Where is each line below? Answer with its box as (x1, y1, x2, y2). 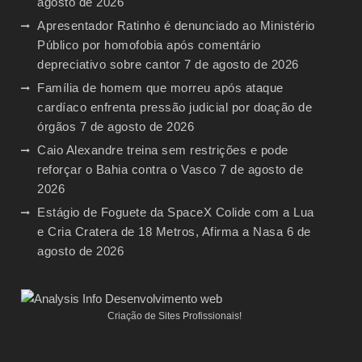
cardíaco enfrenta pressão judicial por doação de (37, 99, 313, 114)
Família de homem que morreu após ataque (37, 80, 284, 95)
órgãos (37, 119, 77, 133)
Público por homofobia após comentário (37, 37, 261, 52)
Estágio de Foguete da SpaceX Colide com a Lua (37, 204, 314, 219)
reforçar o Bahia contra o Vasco (37, 162, 217, 176)
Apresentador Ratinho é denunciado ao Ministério (37, 18, 315, 32)
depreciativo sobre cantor (37, 57, 181, 71)
